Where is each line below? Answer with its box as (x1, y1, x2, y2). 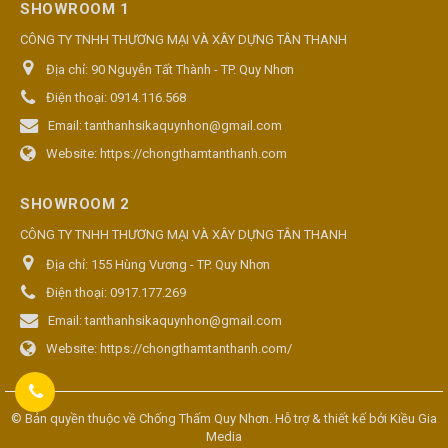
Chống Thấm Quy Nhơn (139, 410, 269, 426)
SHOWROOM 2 (20, 194, 129, 213)
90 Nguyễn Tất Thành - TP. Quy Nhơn (91, 61, 294, 77)
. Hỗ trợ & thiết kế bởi (269, 410, 390, 426)
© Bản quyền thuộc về (11, 410, 139, 426)
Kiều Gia (390, 410, 437, 426)
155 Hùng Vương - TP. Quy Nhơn (91, 256, 270, 272)
